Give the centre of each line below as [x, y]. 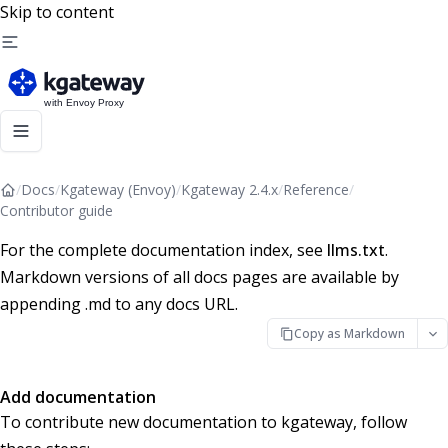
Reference [316, 189]
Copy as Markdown [350, 333]
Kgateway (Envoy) [118, 189]
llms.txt [356, 250]
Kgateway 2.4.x [229, 189]
